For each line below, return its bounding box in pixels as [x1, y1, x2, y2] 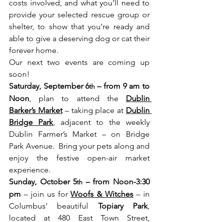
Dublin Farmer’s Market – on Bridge [9, 129, 150, 139]
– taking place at [62, 105, 126, 115]
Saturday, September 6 [9, 81, 90, 91]
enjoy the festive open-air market [9, 153, 150, 163]
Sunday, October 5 [9, 176, 77, 186]
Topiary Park [98, 201, 148, 211]
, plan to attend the [29, 93, 126, 103]
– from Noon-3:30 [82, 176, 150, 186]
